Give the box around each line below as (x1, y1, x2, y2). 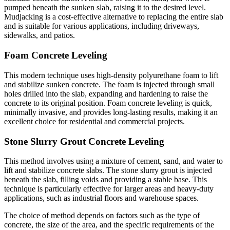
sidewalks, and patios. (4, 31, 75, 40)
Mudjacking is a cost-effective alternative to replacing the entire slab (4, 12, 223, 22)
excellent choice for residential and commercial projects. (4, 117, 185, 126)
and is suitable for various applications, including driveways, (4, 22, 199, 31)
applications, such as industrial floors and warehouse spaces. (4, 194, 199, 203)
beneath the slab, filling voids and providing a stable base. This (4, 175, 207, 184)
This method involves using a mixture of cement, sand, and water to (4, 157, 223, 166)
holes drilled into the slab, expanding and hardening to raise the (4, 89, 208, 98)
